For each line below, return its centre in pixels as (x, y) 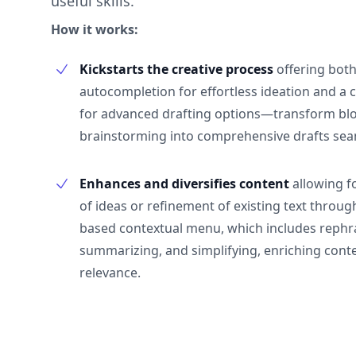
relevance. (110, 272)
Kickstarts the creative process (178, 69)
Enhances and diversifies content (186, 183)
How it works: (95, 29)
